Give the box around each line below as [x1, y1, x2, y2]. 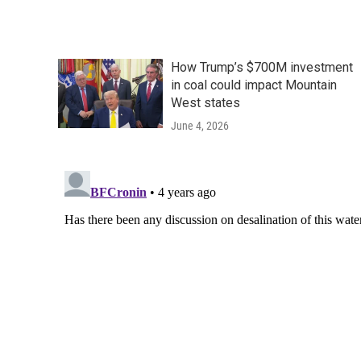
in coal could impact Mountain [171, 77, 337, 93]
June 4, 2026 [171, 118, 229, 132]
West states [171, 94, 240, 110]
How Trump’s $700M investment [171, 59, 353, 75]
